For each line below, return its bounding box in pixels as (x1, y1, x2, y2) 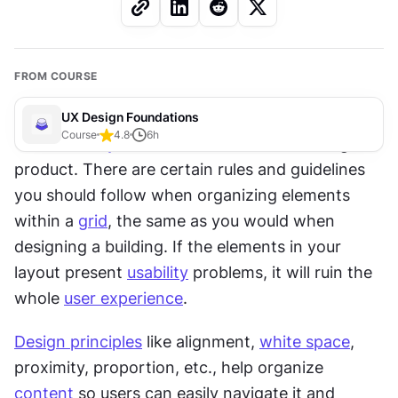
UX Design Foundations (61, 108, 199, 124)
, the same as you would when (107, 211, 335, 231)
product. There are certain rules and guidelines (14, 160, 365, 179)
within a (14, 211, 78, 231)
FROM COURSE (14, 69, 98, 84)
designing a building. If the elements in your (14, 237, 341, 257)
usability (127, 263, 188, 283)
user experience (64, 289, 183, 308)
